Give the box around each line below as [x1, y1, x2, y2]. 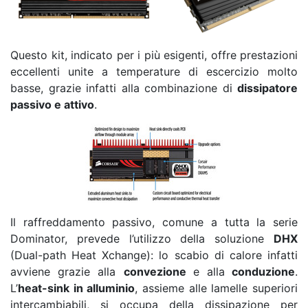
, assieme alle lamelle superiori [135, 281, 298, 296]
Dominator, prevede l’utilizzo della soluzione [10, 232, 274, 246]
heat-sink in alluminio [18, 281, 135, 296]
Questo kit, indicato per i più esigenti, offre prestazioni [10, 48, 298, 63]
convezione [123, 265, 193, 279]
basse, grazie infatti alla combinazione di [10, 81, 237, 96]
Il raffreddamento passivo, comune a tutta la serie [10, 215, 298, 230]
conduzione [224, 265, 296, 279]
